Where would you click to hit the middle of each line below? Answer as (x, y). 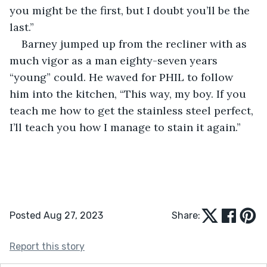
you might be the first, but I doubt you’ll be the (131, 10)
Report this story (47, 246)
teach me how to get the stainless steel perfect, (133, 110)
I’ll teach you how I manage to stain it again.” (125, 127)
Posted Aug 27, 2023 (56, 215)
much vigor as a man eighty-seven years (115, 60)
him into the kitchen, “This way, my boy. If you (129, 94)
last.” (22, 27)
